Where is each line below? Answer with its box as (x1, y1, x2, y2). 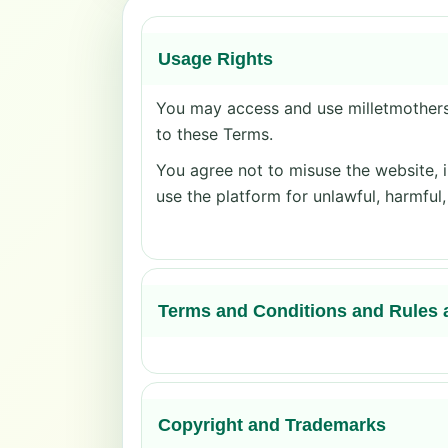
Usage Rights (158, 48, 273, 69)
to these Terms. (156, 124, 273, 144)
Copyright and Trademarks (158, 414, 386, 435)
